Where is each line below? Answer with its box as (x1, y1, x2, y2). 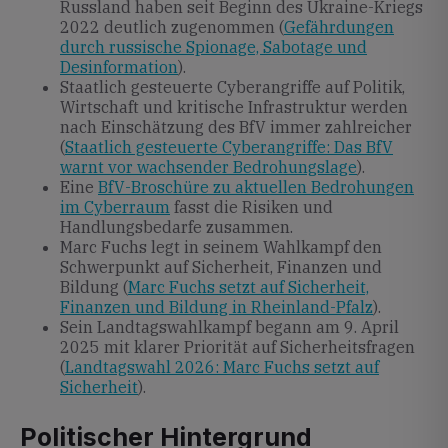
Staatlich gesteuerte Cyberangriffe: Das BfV (65, 137, 393, 157)
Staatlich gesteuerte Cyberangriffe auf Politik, (60, 77, 405, 97)
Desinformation (60, 57, 178, 77)
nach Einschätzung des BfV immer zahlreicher (60, 117, 412, 137)
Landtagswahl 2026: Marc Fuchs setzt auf (65, 357, 379, 377)
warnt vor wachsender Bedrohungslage (60, 157, 357, 177)
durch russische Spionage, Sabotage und (60, 37, 367, 57)
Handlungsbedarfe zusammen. (60, 217, 293, 237)
